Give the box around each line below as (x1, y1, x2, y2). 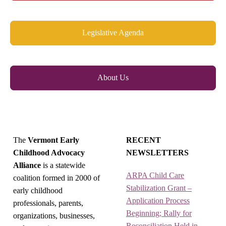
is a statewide (41, 161, 85, 169)
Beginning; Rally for (126, 209, 192, 217)
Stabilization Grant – (126, 184, 192, 192)
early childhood (13, 186, 63, 195)
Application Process (126, 196, 190, 205)
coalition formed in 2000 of (13, 174, 100, 182)
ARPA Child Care (126, 171, 184, 180)
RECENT (126, 136, 161, 144)
